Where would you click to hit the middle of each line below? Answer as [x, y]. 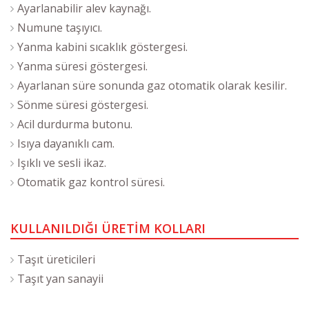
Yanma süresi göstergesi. [82, 66]
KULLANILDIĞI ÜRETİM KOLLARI [108, 228]
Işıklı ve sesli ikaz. [62, 162]
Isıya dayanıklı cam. [66, 143]
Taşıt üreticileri [56, 259]
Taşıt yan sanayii [60, 278]
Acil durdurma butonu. [75, 124]
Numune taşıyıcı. [60, 27]
